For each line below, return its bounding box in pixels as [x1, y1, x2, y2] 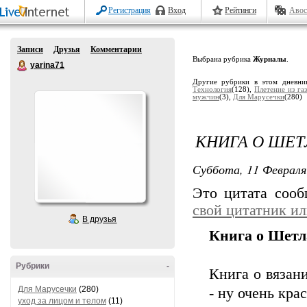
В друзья [82, 214, 117, 224]
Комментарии [90, 45, 142, 54]
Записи [17, 45, 43, 54]
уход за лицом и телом [18, 296, 106, 306]
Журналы [253, 56, 286, 63]
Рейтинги [225, 5, 256, 15]
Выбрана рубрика [193, 56, 253, 63]
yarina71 [30, 60, 64, 70]
